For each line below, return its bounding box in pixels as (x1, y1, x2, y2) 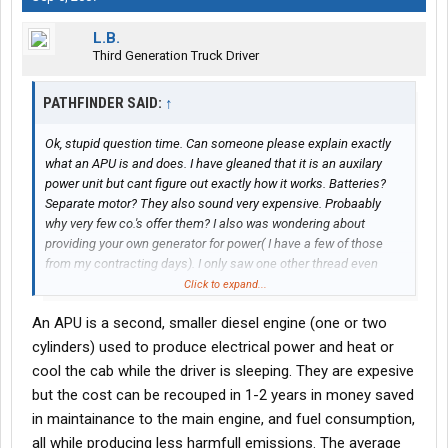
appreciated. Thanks (45, 296, 160, 312)
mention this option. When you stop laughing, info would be (45, 276, 372, 292)
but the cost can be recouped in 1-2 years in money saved (32, 386, 414, 405)
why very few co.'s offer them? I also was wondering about (45, 216, 365, 232)
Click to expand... (183, 278, 267, 292)
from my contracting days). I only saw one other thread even (45, 256, 378, 272)
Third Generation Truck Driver (93, 48, 259, 64)
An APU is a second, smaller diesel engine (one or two (32, 314, 387, 333)
